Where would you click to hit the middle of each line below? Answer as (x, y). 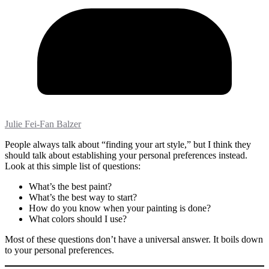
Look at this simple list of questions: (73, 166)
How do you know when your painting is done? (120, 208)
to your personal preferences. (59, 250)
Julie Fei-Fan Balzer (43, 124)
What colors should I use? (78, 219)
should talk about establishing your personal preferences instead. (126, 156)
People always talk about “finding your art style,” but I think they (128, 145)
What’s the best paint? (70, 187)
